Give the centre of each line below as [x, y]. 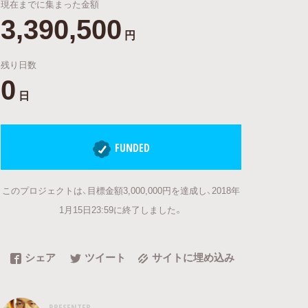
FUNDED [132, 148]
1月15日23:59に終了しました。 [121, 209]
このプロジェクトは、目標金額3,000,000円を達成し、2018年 [121, 190]
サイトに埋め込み [193, 257]
